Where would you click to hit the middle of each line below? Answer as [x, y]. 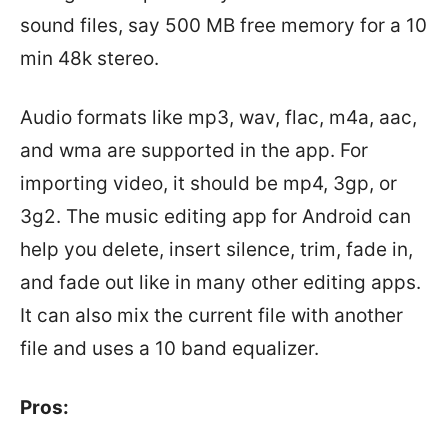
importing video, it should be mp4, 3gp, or [208, 183]
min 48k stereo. [89, 58]
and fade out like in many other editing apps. [220, 282]
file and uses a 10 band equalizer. [169, 348]
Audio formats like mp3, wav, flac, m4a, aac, [218, 117]
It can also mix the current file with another [211, 315]
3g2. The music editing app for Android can [215, 216]
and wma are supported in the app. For [194, 150]
